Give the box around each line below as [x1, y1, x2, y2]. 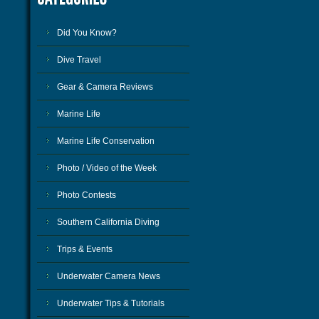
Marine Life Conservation [57, 136, 155, 146]
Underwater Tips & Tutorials [57, 298, 164, 308]
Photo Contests [57, 190, 116, 200]
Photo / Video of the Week [57, 163, 157, 173]
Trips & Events [57, 244, 113, 254]
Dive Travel [57, 55, 101, 65]
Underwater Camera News [57, 271, 160, 281]
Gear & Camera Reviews [57, 82, 153, 92]
